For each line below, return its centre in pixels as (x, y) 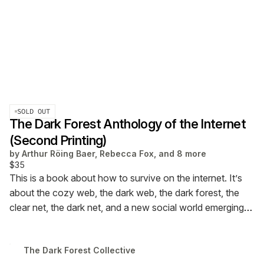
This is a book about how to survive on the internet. (118, 178)
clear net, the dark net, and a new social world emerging (127, 208)
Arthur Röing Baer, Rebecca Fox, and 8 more (114, 154)
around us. (32, 222)
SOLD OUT (34, 111)
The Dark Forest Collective (80, 250)
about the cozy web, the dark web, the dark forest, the (124, 193)
